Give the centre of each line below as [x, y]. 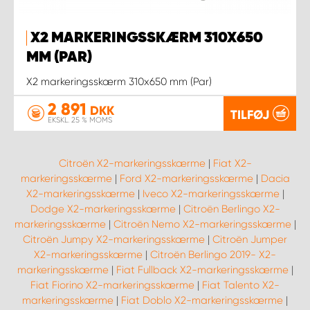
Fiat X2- [232, 164]
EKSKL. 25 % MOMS [80, 120]
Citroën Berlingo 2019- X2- [213, 255]
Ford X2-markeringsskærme [186, 179]
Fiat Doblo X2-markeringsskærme [202, 301]
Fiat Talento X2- [241, 285]
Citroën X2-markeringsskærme [132, 164]
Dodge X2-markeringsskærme [103, 209]
